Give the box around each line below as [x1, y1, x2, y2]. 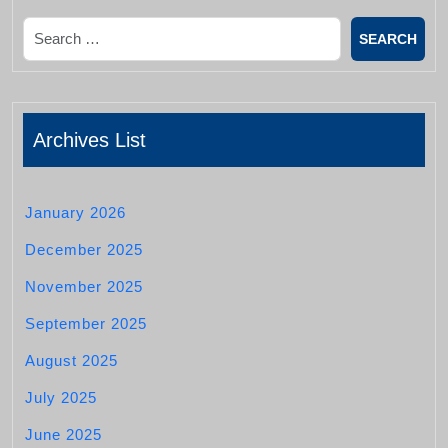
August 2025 [25, 352, 118, 369]
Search [22, 18, 67, 34]
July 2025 [25, 389, 97, 406]
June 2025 [25, 426, 102, 443]
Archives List [33, 129, 146, 151]
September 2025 [25, 315, 147, 332]
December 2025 [25, 241, 143, 258]
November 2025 [25, 278, 143, 295]
